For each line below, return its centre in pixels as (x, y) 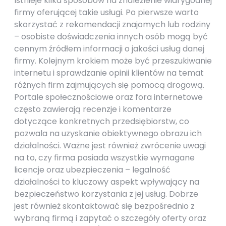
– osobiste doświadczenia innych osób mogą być (111, 37)
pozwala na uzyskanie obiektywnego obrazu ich (108, 133)
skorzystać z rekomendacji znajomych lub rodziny (112, 24)
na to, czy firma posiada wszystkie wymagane (104, 158)
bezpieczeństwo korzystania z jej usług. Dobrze (106, 194)
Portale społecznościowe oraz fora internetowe (108, 97)
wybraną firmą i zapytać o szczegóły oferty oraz (110, 218)
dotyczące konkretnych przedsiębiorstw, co (102, 121)
